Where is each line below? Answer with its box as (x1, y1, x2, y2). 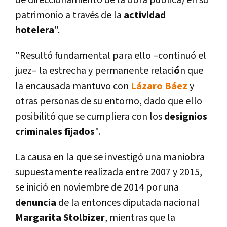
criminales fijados (15, 125, 95, 139)
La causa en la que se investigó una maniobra (15, 150, 205, 164)
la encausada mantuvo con (15, 80, 131, 93)
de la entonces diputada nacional (56, 196, 200, 210)
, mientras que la (105, 211, 175, 225)
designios (164, 110, 207, 124)
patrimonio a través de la (15, 9, 124, 22)
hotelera (15, 24, 54, 37)
